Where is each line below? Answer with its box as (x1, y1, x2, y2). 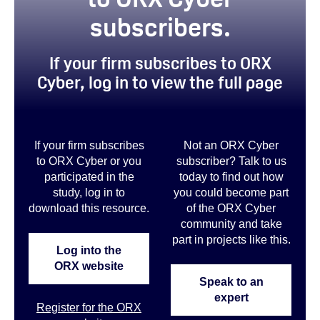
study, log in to (53, 186, 125, 199)
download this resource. (29, 202, 149, 215)
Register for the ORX (36, 301, 141, 314)
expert (214, 291, 249, 304)
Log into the (56, 244, 121, 256)
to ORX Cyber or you (36, 155, 141, 168)
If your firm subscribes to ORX (49, 52, 271, 75)
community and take (180, 218, 282, 231)
